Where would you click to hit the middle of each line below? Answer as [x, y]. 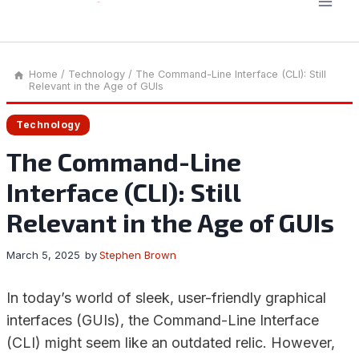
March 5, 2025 [43, 255]
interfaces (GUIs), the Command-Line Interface [163, 320]
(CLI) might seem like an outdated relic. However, [171, 343]
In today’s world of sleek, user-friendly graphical [166, 298]
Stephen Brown [138, 255]
